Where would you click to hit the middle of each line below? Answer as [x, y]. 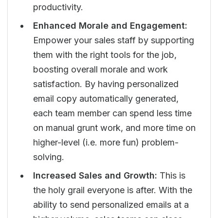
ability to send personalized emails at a [111, 205]
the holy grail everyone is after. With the [113, 190]
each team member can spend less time [112, 113]
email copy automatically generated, [106, 99]
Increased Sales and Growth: [95, 175]
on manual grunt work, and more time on [114, 128]
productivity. [58, 7]
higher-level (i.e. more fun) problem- [106, 142]
